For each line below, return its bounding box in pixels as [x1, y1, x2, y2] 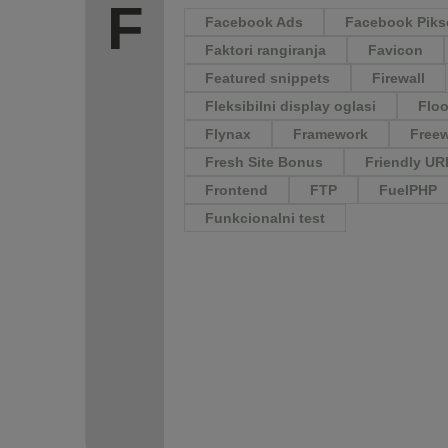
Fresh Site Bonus [205, 154, 323, 171]
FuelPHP [379, 182, 437, 199]
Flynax [205, 126, 251, 143]
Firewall [372, 70, 425, 87]
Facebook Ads [205, 14, 303, 31]
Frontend [205, 182, 268, 199]
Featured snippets [205, 70, 330, 87]
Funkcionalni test [205, 210, 325, 227]
